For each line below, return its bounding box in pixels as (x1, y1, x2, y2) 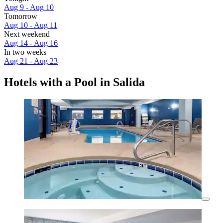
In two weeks (4, 48, 46, 57)
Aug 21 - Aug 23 (4, 57, 58, 66)
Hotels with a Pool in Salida (4, 76, 145, 89)
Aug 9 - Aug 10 (4, 3, 54, 12)
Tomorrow (4, 12, 37, 21)
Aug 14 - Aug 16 (4, 39, 58, 48)
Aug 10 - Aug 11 (4, 21, 57, 30)
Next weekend (4, 30, 50, 39)
